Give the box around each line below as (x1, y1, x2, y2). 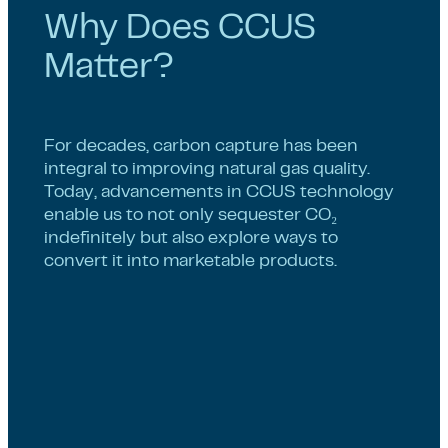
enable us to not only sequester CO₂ (44, 208, 337, 225)
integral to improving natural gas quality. (44, 162, 370, 179)
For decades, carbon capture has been (44, 139, 358, 156)
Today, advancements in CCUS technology (44, 185, 394, 202)
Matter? (44, 53, 182, 85)
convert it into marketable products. (44, 254, 337, 271)
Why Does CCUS (44, 14, 316, 46)
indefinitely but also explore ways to (44, 231, 338, 248)
